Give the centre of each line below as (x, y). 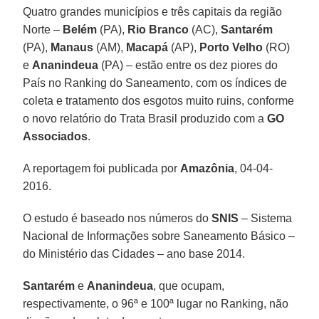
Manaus (72, 47)
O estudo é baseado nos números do (117, 218)
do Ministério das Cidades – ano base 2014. (134, 253)
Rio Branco (158, 29)
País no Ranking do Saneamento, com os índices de (155, 83)
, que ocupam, (189, 286)
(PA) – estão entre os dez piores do (188, 65)
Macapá (147, 47)
